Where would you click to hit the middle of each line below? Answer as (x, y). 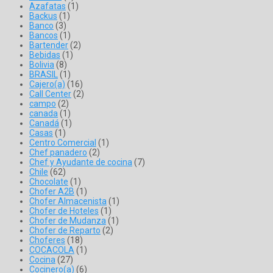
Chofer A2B (52, 192)
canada (44, 114)
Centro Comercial (63, 143)
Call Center (50, 94)
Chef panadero (58, 153)
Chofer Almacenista (68, 201)
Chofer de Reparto (65, 231)
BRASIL (44, 75)
